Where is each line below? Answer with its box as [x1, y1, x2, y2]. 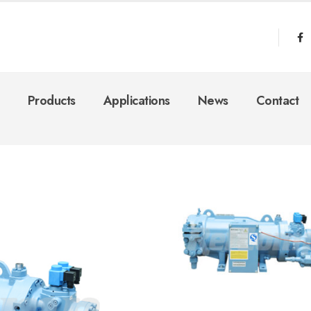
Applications [103, 92, 170, 110]
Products [27, 92, 76, 110]
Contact [255, 92, 299, 110]
